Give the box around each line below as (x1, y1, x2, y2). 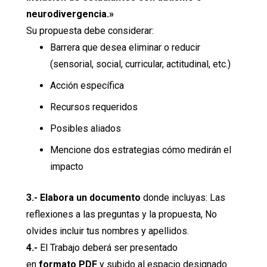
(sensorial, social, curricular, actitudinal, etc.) (50, 58, 231, 70)
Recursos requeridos (50, 101, 138, 113)
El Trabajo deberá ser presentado (38, 241, 178, 253)
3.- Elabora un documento (26, 191, 141, 203)
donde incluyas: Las (141, 191, 225, 203)
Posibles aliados (50, 122, 121, 134)
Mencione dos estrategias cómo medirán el (50, 144, 231, 156)
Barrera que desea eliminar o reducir (50, 41, 200, 53)
